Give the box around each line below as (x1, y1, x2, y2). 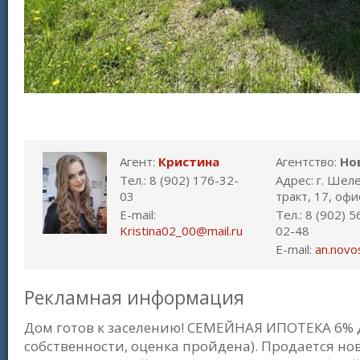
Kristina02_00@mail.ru (120, 222, 243, 239)
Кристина (158, 153, 219, 170)
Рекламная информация (24, 284, 244, 310)
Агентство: (276, 153, 340, 170)
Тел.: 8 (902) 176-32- (120, 171, 239, 188)
